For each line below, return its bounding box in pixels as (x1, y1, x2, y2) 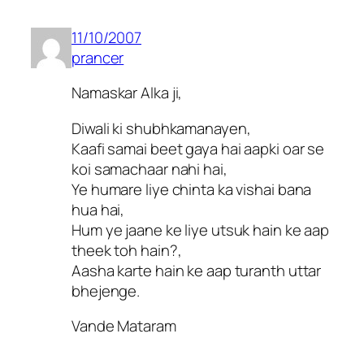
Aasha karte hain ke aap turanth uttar (71, 259, 322, 281)
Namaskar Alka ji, (71, 82, 183, 104)
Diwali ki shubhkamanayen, (71, 117, 251, 139)
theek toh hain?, (71, 239, 182, 261)
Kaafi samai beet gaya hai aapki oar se (71, 137, 325, 159)
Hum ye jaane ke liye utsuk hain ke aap (71, 219, 330, 240)
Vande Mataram (71, 315, 176, 337)
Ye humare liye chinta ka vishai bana (71, 178, 312, 200)
